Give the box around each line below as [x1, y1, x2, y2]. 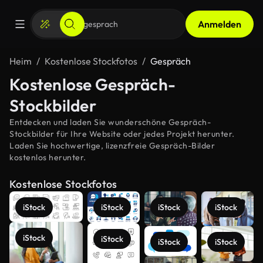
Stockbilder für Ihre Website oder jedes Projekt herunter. [9, 129, 235, 139]
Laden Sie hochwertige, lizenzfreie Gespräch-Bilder [9, 140, 215, 151]
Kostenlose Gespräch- [9, 74, 176, 95]
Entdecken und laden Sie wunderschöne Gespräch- [9, 117, 211, 127]
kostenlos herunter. [9, 152, 86, 163]
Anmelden [198, 18, 241, 30]
